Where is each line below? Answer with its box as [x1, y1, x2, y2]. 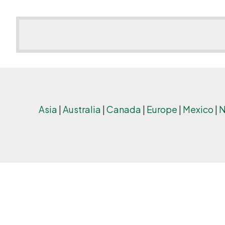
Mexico [182, 103, 213, 115]
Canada [106, 103, 141, 115]
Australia [62, 103, 101, 115]
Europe [146, 103, 177, 115]
